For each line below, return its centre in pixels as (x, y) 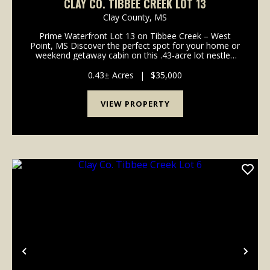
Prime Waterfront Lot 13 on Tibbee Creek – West (135, 36)
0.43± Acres (111, 75)
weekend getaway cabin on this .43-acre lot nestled (135, 55)
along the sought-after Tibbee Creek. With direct (135, 64)
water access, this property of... (135, 74)
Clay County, (129, 17)
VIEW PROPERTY (135, 103)
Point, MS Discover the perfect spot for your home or (135, 45)
